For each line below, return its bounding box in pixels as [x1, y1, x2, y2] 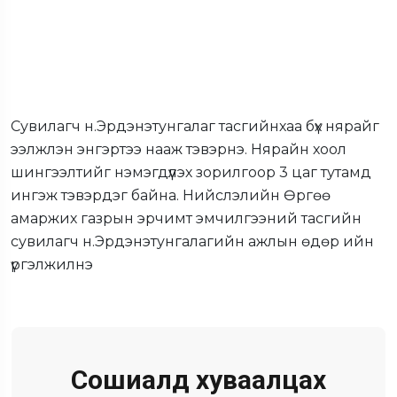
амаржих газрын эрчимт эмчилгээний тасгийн [11, 210, 362, 228]
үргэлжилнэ [11, 256, 93, 274]
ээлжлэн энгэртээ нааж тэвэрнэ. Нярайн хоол [11, 141, 346, 159]
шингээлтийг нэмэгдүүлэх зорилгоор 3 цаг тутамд [11, 164, 371, 182]
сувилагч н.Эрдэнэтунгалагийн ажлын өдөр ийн [11, 233, 374, 251]
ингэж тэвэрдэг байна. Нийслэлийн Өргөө [11, 187, 331, 205]
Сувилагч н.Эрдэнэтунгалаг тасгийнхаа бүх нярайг [11, 118, 379, 136]
